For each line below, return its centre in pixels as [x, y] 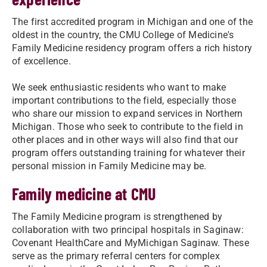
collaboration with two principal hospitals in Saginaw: [128, 229]
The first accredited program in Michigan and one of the [133, 21]
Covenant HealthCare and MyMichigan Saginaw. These [131, 243]
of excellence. [41, 61]
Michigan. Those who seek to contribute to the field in [128, 126]
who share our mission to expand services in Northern [128, 113]
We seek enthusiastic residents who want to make [119, 87]
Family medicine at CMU [84, 193]
